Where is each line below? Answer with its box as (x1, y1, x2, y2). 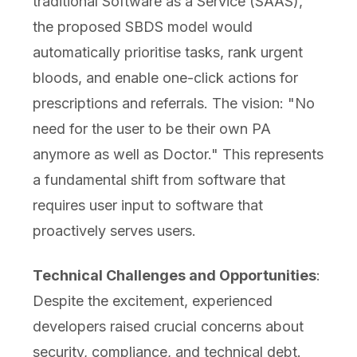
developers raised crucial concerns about (32, 318, 304, 335)
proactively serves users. (32, 222, 196, 240)
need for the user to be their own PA (32, 120, 271, 138)
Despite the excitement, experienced (32, 292, 273, 310)
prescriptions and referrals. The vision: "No (32, 95, 315, 112)
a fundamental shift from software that (32, 171, 285, 189)
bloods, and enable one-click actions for (32, 69, 298, 87)
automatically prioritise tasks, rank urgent (32, 44, 303, 61)
